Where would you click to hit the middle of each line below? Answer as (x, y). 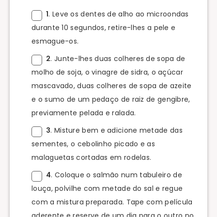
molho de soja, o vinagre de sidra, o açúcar (107, 72)
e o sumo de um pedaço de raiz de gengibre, (111, 99)
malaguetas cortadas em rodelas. (92, 157)
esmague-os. (55, 41)
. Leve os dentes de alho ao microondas (119, 14)
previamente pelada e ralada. (84, 113)
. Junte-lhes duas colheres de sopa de (118, 58)
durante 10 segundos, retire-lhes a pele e (104, 27)
